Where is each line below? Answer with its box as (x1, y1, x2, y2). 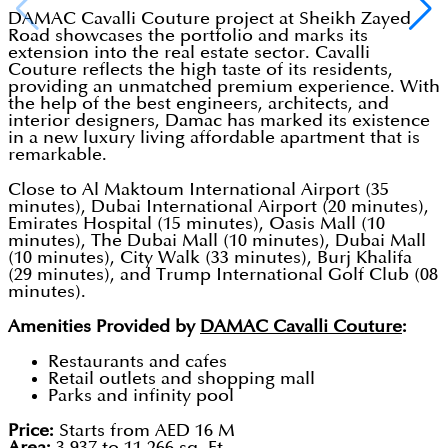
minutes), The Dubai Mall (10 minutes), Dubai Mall (8, 232, 426, 250)
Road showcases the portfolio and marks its (8, 27, 368, 45)
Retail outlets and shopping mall (48, 370, 315, 388)
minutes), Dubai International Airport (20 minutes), (8, 198, 429, 216)
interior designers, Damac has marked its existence (8, 112, 430, 130)
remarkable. (8, 146, 117, 164)
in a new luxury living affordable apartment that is (8, 129, 420, 147)
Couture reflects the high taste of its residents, (8, 61, 393, 79)
